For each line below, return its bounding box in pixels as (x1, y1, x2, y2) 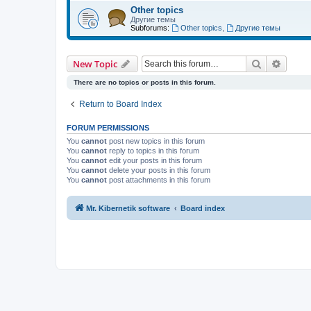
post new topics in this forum (107, 136, 205, 145)
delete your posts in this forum (107, 165, 210, 174)
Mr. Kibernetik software (86, 204, 170, 213)
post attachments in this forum (107, 175, 210, 184)
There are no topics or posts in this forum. (74, 78, 216, 86)
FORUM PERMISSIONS (67, 123, 149, 132)
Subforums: (131, 23, 169, 32)
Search (262, 56, 291, 69)
